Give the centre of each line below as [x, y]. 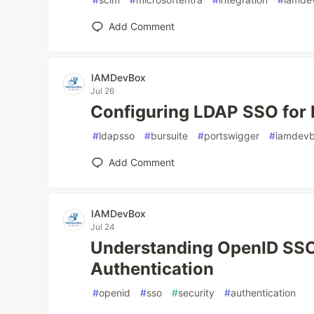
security [197, 293]
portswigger [232, 136]
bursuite [170, 136]
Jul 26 [103, 91]
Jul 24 [103, 227]
